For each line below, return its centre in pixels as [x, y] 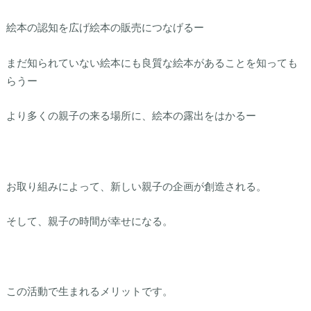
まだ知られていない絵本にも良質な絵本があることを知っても [152, 62]
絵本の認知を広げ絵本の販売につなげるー [105, 27]
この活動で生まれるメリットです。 [89, 291]
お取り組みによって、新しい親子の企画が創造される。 [136, 186]
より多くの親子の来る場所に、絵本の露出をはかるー [131, 116]
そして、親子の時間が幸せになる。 [89, 221]
